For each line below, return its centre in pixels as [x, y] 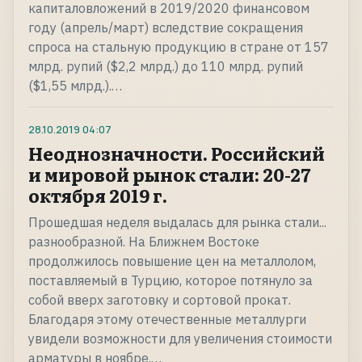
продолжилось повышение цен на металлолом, [172, 261]
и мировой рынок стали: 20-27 [169, 175]
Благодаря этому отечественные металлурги [167, 320]
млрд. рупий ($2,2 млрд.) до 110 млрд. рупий [166, 67]
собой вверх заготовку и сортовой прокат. [160, 300]
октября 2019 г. [98, 196]
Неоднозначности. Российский [177, 154]
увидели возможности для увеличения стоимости [180, 339]
